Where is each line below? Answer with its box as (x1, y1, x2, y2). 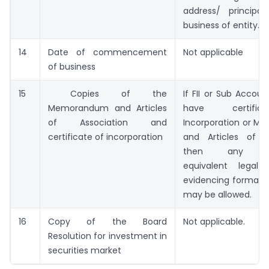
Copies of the (48, 87, 167, 100)
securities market (48, 244, 121, 256)
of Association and (48, 116, 167, 128)
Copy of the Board (48, 215, 167, 228)
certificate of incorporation (48, 130, 163, 143)
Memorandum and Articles (48, 101, 167, 114)
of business (48, 60, 95, 73)
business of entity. (183, 19, 259, 31)
